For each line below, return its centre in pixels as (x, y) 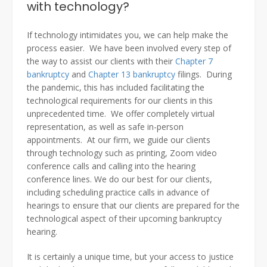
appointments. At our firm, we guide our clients (119, 140)
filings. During (204, 74)
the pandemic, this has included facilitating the (116, 88)
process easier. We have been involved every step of (129, 48)
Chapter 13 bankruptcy (132, 74)
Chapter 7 (194, 61)
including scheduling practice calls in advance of (118, 193)
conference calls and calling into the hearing (111, 166)
